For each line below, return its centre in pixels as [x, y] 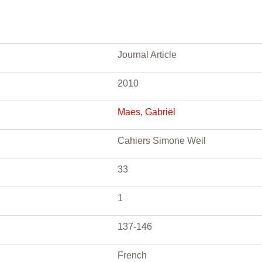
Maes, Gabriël [146, 112]
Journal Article [147, 55]
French [132, 255]
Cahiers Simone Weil [162, 141]
